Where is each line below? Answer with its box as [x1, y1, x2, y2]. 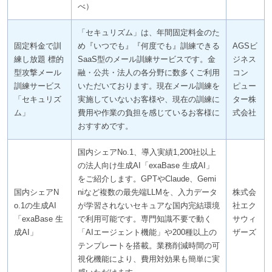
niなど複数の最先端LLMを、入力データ [77, 187, 217, 197]
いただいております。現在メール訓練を [77, 81, 220, 90]
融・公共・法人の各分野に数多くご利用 [77, 67, 220, 77]
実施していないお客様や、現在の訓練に [77, 94, 220, 104]
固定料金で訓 [13, 41, 61, 50]
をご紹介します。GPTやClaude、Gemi [77, 174, 216, 183]
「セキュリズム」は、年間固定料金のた [77, 27, 220, 37]
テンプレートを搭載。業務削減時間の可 [77, 240, 220, 250]
